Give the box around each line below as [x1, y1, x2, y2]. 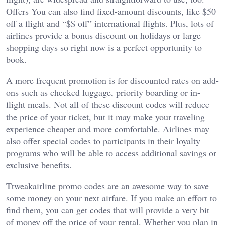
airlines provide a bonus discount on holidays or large [6, 29, 201, 41]
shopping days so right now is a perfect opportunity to [6, 41, 202, 53]
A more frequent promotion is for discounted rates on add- [6, 74, 219, 86]
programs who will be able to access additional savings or [6, 147, 216, 159]
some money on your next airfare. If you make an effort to [6, 192, 217, 204]
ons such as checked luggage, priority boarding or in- [6, 86, 200, 98]
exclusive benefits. [6, 159, 72, 171]
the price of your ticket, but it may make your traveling [6, 110, 205, 123]
